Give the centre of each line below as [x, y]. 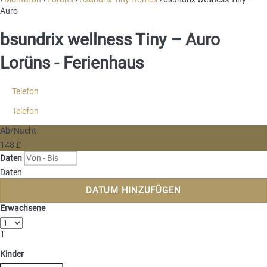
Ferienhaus [103, 63]
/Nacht [23, 130]
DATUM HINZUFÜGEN [133, 190]
